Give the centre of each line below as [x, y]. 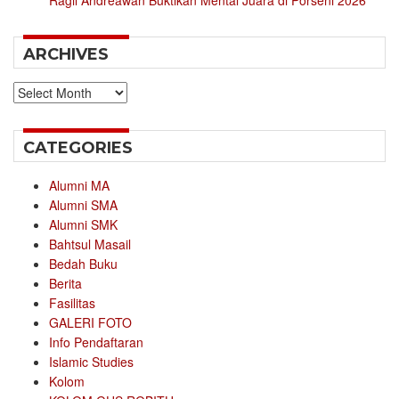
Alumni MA [79, 186]
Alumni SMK [83, 225]
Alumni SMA [83, 205]
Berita [65, 284]
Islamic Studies [91, 362]
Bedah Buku [83, 264]
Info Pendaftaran [96, 342]
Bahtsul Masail [90, 244]
